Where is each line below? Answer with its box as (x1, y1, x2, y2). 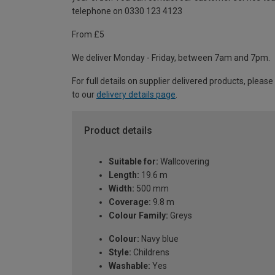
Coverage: (109, 196, 151, 207)
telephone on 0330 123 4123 (72, 6, 182, 17)
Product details (84, 125, 152, 137)
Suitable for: (109, 156, 158, 166)
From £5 (72, 29, 104, 40)
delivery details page (96, 90, 176, 100)
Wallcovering (158, 156, 209, 166)
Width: (109, 183, 134, 193)
